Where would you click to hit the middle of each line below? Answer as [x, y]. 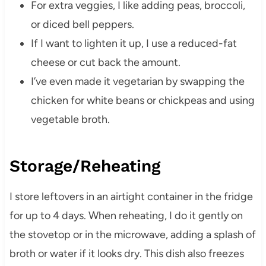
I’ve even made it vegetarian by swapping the [137, 82]
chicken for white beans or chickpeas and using [142, 101]
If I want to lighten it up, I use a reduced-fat [134, 44]
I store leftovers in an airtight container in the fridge [131, 197]
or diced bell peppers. [82, 25]
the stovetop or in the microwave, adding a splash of [132, 235]
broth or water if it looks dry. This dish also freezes [126, 254]
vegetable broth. [70, 120]
